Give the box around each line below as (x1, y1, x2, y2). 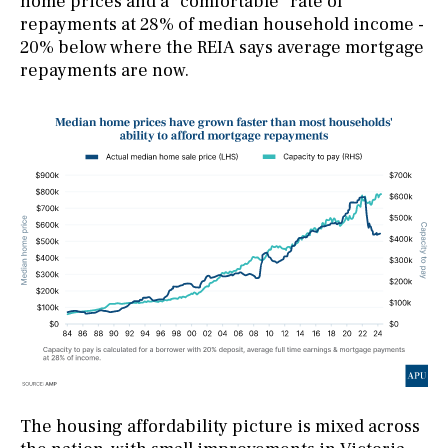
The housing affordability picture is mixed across (20, 414, 420, 438)
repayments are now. (20, 58, 189, 82)
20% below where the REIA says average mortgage (20, 35, 424, 59)
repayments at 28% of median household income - (20, 12, 424, 36)
